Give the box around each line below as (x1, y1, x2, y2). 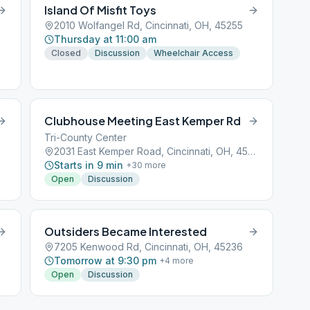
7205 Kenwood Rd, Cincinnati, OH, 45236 (54, 241, 244, 253)
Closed (51, 48, 82, 58)
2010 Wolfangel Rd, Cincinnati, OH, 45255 (54, 19, 244, 31)
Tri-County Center (44, 131, 127, 143)
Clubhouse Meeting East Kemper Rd (44, 113, 241, 128)
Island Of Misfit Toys (44, 3, 157, 17)
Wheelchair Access (154, 48, 234, 58)
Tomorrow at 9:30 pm (54, 255, 157, 266)
